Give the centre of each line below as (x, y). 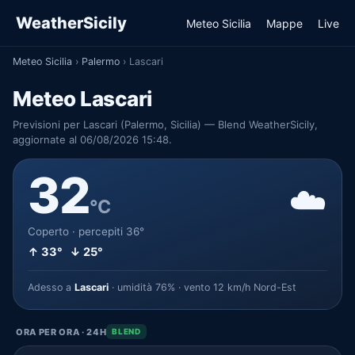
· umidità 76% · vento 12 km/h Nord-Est (202, 287)
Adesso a (51, 287)
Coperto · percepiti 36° (86, 231)
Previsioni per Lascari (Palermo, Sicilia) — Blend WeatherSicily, (165, 124)
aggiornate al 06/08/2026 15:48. (92, 139)
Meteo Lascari (82, 99)
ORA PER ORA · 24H (61, 332)
